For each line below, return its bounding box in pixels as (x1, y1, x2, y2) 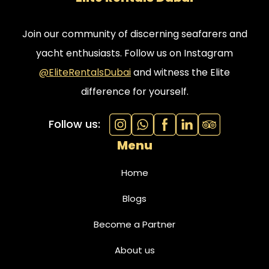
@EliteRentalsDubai (39, 65, 131, 79)
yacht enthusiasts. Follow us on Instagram (36, 46, 233, 60)
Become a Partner (94, 217, 175, 231)
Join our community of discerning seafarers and (22, 26, 247, 41)
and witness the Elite (131, 65, 230, 79)
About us (114, 243, 155, 256)
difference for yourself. (80, 84, 189, 98)
